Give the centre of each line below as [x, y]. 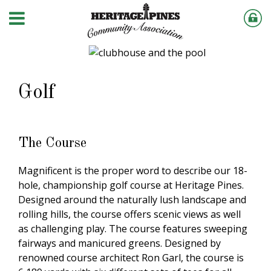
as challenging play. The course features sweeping [133, 229]
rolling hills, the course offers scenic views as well [129, 214]
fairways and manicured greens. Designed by [119, 243]
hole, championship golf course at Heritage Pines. [131, 185]
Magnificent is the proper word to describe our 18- [133, 171]
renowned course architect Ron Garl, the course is [131, 258]
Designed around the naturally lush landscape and [132, 200]
